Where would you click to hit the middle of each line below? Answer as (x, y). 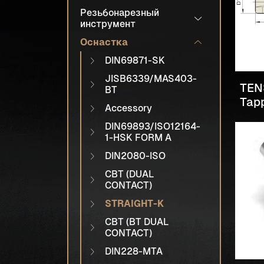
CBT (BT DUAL (137, 222)
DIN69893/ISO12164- (153, 126)
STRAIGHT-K (134, 204)
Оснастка (104, 42)
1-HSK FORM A (138, 138)
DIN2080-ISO (135, 156)
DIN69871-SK (135, 60)
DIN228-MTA (134, 251)
